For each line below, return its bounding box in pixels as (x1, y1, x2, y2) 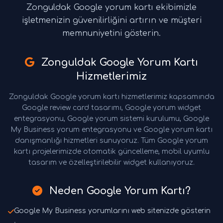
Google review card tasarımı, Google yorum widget (22, 104, 201, 112)
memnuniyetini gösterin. (62, 29, 161, 38)
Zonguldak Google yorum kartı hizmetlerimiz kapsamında (8, 93, 215, 101)
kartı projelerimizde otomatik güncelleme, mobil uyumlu (13, 148, 210, 156)
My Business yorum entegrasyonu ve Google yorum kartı (10, 126, 213, 134)
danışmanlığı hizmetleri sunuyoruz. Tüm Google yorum (15, 137, 208, 145)
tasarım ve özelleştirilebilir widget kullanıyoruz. (28, 159, 195, 167)
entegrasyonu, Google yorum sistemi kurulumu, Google (14, 115, 209, 123)
